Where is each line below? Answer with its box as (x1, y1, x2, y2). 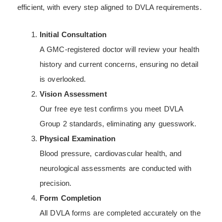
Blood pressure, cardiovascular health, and (40, 149, 182, 158)
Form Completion (40, 193, 102, 202)
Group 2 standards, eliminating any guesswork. (40, 119, 197, 128)
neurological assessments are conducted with (40, 164, 192, 172)
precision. (40, 178, 71, 187)
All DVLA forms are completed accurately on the (40, 208, 201, 217)
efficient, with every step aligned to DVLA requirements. (17, 3, 202, 12)
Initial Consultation (40, 30, 107, 39)
